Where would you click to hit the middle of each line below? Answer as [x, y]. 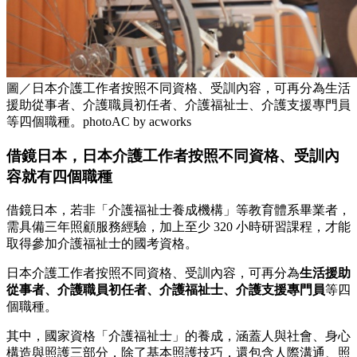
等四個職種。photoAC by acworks [99, 122]
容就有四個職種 [59, 176]
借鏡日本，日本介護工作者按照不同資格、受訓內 [173, 155]
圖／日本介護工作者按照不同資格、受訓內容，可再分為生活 [178, 88]
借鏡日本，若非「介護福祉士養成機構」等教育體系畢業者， [178, 210]
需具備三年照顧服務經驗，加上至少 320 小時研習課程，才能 [178, 226]
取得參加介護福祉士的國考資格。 [102, 243]
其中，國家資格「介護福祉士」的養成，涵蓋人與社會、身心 [178, 335]
